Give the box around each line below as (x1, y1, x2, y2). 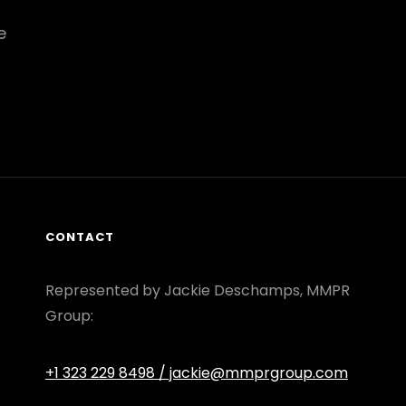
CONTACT (44, 228, 114, 246)
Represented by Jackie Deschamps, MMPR (44, 280, 350, 302)
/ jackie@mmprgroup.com (158, 362, 348, 384)
